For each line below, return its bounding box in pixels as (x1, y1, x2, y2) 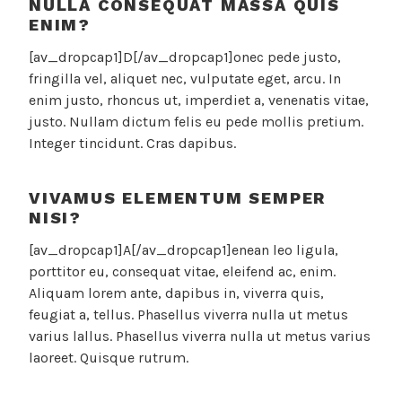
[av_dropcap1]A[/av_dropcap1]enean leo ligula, (29, 241, 338, 259)
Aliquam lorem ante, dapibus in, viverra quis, (29, 284, 324, 302)
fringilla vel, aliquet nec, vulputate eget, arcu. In (29, 70, 341, 88)
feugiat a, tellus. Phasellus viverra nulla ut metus (29, 306, 348, 324)
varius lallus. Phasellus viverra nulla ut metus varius (29, 328, 371, 345)
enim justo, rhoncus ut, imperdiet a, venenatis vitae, (29, 92, 369, 109)
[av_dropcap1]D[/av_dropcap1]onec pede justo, (29, 48, 341, 66)
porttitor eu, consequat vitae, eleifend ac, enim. (29, 263, 336, 281)
